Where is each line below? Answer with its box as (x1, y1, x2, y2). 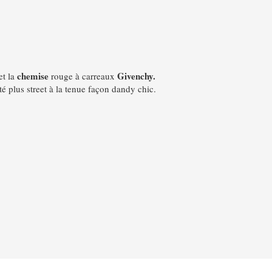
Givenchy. (117, 69, 155, 83)
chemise (16, 69, 49, 83)
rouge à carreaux (48, 70, 117, 82)
